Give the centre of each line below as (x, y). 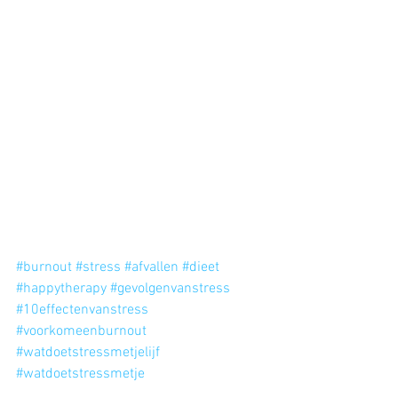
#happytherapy (61, 288)
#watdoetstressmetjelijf (88, 352)
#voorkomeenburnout (81, 331)
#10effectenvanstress (82, 310)
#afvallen (151, 267)
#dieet (201, 267)
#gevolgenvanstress (170, 288)
